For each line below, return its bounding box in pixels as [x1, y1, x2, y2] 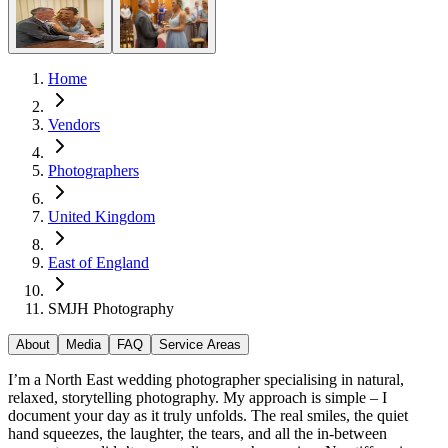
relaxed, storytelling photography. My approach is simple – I [8, 388, 387, 406]
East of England [48, 253, 149, 271]
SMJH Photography [48, 299, 174, 317]
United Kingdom [48, 207, 155, 225]
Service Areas [159, 336, 241, 352]
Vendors [48, 115, 100, 133]
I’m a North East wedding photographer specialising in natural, [8, 370, 404, 388]
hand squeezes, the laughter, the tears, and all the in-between [8, 424, 387, 442]
